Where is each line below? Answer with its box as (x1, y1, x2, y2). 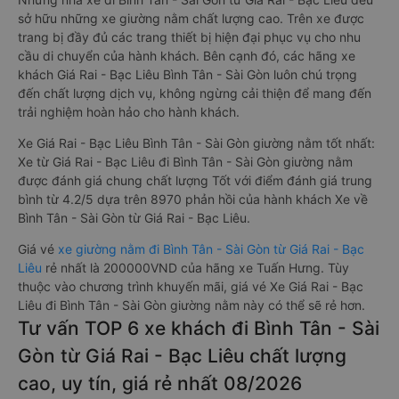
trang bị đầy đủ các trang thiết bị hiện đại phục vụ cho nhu (18, 29, 361, 45)
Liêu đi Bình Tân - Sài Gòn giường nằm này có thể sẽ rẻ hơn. (18, 297, 365, 313)
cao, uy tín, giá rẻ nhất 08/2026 (18, 372, 302, 395)
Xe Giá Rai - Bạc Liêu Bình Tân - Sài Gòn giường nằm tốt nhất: (18, 135, 375, 151)
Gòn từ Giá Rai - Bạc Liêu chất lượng (18, 345, 346, 367)
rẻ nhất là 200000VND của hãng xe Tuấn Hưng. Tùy (45, 260, 349, 275)
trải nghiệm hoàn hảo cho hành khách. (18, 104, 240, 119)
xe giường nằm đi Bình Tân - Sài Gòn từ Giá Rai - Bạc (58, 241, 364, 256)
